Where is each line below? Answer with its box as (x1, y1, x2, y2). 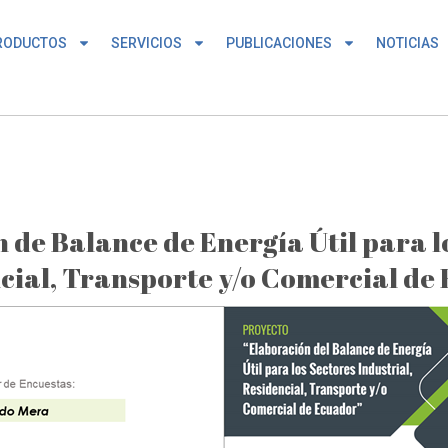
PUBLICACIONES (225, 35, 332, 51)
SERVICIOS (110, 35, 182, 51)
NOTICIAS (375, 35, 439, 51)
